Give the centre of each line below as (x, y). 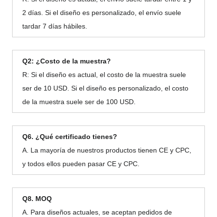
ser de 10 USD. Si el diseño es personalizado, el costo (105, 88)
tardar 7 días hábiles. (55, 26)
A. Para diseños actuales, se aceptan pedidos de (97, 212)
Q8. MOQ (37, 198)
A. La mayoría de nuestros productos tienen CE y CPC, (107, 150)
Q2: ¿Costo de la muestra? (67, 61)
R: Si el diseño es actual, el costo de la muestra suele (104, 74)
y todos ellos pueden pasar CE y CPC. (81, 163)
